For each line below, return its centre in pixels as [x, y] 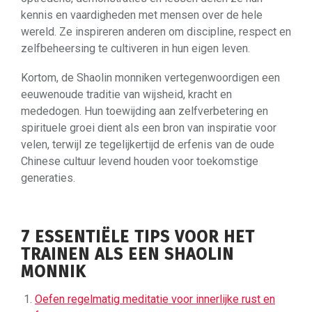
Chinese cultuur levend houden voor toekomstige [140, 161]
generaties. [48, 178]
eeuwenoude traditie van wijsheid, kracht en [126, 94]
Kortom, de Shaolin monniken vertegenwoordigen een [150, 77]
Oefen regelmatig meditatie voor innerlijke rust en [155, 299]
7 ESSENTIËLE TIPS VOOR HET [138, 236]
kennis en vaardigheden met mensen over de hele [142, 15]
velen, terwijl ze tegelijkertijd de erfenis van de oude [148, 144]
